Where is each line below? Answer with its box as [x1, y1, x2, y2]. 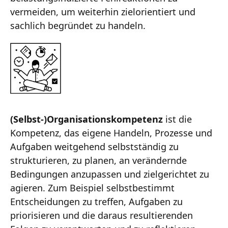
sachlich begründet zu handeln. [10, 19, 146, 32]
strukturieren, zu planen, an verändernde [10, 154, 187, 167]
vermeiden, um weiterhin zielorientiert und [10, 6, 195, 18]
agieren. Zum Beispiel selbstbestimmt [10, 182, 175, 194]
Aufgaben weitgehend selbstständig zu [10, 140, 179, 153]
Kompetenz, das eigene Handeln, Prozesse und [10, 127, 212, 139]
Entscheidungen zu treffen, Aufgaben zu [10, 195, 183, 208]
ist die [163, 113, 192, 126]
